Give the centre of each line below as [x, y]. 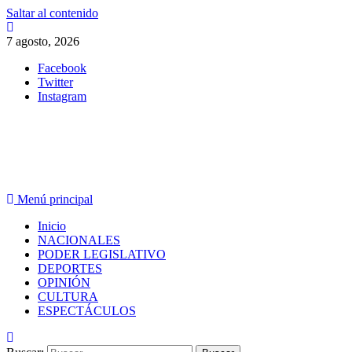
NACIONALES [79, 240]
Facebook [62, 68]
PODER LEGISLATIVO [102, 254]
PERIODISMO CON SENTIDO [90, 172]
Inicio [52, 226]
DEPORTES [70, 268]
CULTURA [68, 297]
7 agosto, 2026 [43, 41]
